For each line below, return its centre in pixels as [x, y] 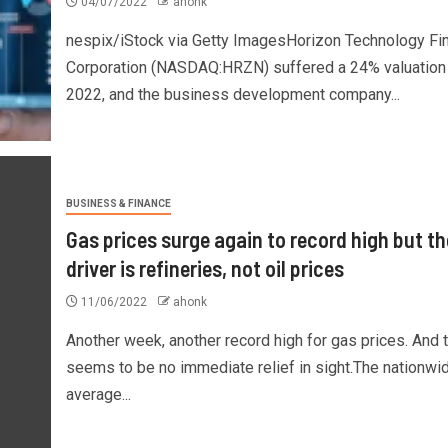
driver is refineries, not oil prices [204, 268]
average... [98, 394]
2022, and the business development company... [232, 94]
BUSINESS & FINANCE [118, 203]
